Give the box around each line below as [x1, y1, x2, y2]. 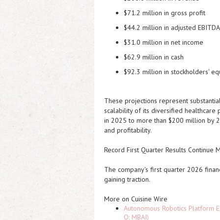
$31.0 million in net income [124, 38, 203, 47]
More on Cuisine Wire [104, 194, 167, 203]
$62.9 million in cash [124, 53, 184, 61]
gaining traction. [104, 175, 150, 184]
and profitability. [104, 126, 152, 135]
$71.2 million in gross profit [124, 8, 205, 17]
